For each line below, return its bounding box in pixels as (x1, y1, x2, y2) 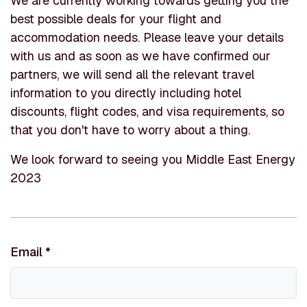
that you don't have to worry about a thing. (10, 122, 250, 138)
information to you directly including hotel (10, 85, 241, 101)
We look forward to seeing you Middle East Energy (10, 151, 295, 167)
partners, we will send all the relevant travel (10, 66, 254, 82)
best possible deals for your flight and (10, 11, 221, 27)
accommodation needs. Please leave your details (10, 29, 284, 45)
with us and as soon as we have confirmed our (10, 48, 271, 64)
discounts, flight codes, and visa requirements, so (10, 103, 284, 119)
